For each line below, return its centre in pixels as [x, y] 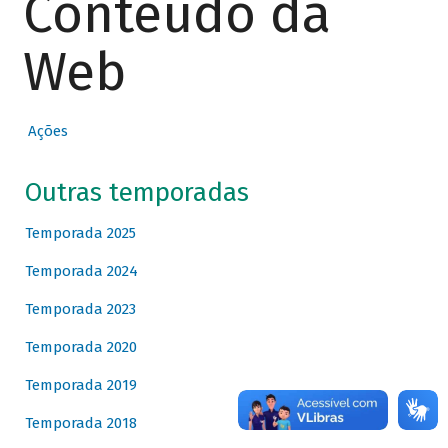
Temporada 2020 [80, 347]
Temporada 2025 [80, 233]
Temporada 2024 [81, 271]
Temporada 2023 [80, 309]
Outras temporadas [136, 193]
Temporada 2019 [80, 385]
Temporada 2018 [80, 423]
